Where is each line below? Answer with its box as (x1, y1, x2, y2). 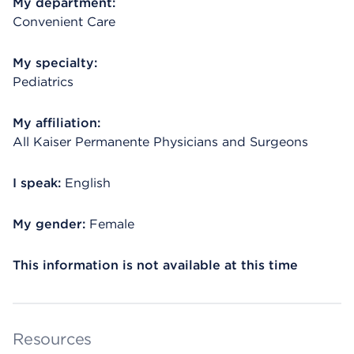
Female (89, 217, 134, 232)
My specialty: (13, 55, 97, 70)
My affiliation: (13, 115, 100, 130)
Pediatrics (13, 74, 73, 89)
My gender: (13, 217, 85, 232)
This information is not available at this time (13, 258, 298, 273)
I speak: (13, 175, 61, 190)
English (65, 175, 111, 190)
